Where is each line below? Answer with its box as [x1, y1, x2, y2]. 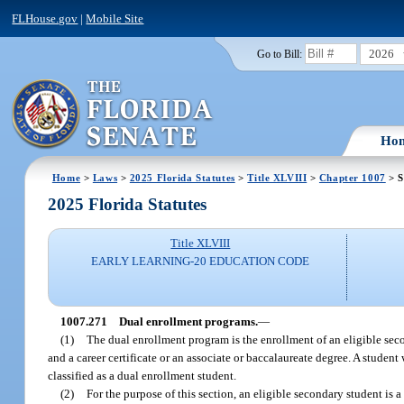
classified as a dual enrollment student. [48, 368, 237, 382]
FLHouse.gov [12, 11, 78, 25]
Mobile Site [86, 11, 144, 25]
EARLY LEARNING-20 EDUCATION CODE [91, 254, 310, 269]
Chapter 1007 [318, 171, 386, 183]
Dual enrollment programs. [118, 314, 258, 328]
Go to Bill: [256, 48, 302, 60]
